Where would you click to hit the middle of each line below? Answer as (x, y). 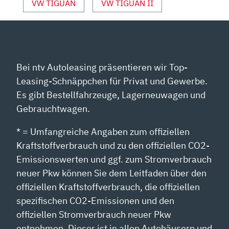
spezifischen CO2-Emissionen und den (96, 200)
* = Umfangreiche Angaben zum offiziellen (103, 131)
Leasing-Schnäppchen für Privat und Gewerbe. (112, 81)
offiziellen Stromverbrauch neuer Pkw (94, 214)
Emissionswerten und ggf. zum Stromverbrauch (114, 159)
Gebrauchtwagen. (53, 108)
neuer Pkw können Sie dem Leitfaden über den (112, 173)
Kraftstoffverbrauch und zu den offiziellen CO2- (113, 145)
